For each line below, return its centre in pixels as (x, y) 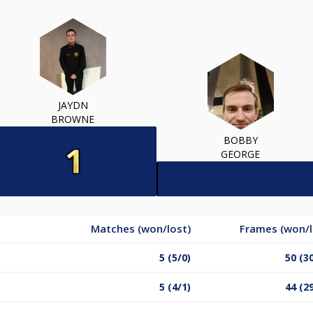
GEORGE (240, 154)
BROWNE (73, 119)
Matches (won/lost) (141, 228)
